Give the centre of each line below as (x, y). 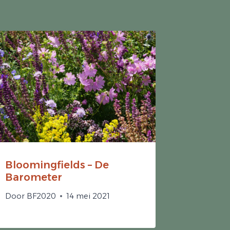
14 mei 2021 (88, 196)
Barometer (34, 177)
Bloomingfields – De (57, 165)
